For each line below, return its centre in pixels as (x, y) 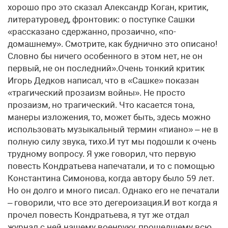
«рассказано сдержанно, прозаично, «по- (92, 32)
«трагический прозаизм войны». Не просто (96, 93)
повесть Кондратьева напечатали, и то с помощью (111, 166)
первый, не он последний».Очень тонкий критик (106, 68)
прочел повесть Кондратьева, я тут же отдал (98, 215)
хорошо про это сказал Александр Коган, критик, (108, 7)
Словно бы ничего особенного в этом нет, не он (105, 56)
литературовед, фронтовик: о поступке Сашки (101, 19)
